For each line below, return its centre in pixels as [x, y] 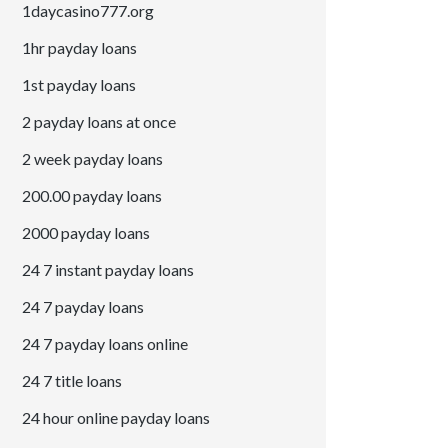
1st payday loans [79, 85]
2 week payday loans [93, 159]
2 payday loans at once [99, 122]
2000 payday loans [86, 233]
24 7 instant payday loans [108, 270]
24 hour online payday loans [116, 418]
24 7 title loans [72, 381]
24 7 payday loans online [105, 344]
